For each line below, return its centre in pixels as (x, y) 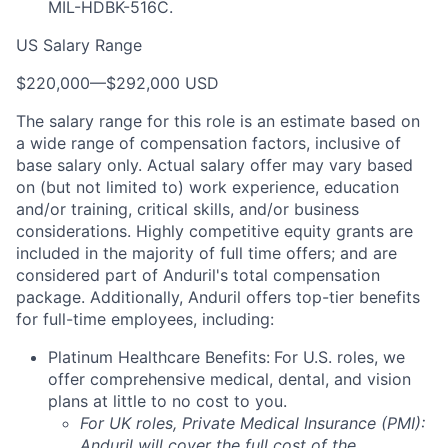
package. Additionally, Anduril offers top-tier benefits (218, 297)
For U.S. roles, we (339, 357)
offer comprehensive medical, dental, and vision (229, 379)
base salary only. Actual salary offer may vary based (214, 165)
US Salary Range (79, 45)
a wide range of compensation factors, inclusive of (208, 143)
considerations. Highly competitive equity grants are (214, 231)
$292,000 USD (162, 83)
